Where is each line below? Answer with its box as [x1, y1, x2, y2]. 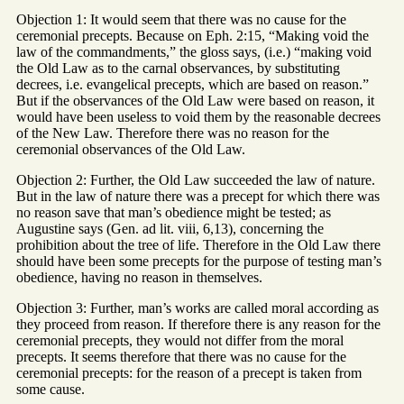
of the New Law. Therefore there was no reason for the [16, 125, 329, 142]
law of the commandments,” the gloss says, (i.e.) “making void [16, 44, 372, 60]
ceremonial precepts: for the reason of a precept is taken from [16, 365, 362, 381]
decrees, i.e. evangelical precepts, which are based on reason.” [16, 77, 369, 93]
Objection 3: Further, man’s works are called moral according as [16, 300, 379, 317]
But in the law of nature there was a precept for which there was [16, 188, 380, 205]
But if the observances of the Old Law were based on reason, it [16, 93, 374, 109]
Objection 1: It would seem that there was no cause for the [16, 12, 346, 28]
